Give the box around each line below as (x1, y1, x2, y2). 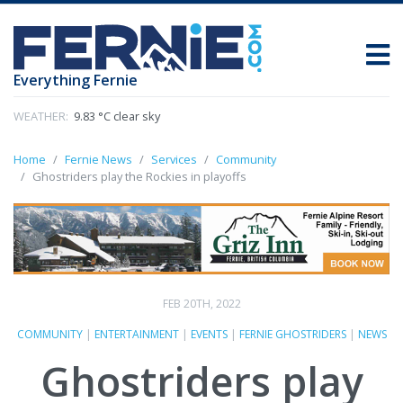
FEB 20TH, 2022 (162, 295, 241, 311)
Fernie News (65, 151, 132, 168)
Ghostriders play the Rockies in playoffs (32, 168, 246, 185)
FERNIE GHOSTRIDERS (238, 326, 346, 342)
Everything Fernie (13, 70, 138, 91)
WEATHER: (13, 108, 68, 125)
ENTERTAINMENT (94, 326, 179, 342)
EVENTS (190, 326, 228, 342)
